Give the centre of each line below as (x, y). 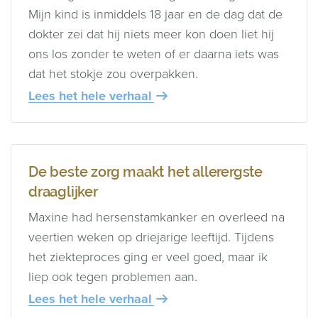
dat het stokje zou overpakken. (113, 73)
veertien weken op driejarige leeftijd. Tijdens (151, 237)
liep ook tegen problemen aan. (113, 276)
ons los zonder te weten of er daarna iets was (154, 54)
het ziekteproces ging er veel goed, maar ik (148, 257)
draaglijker (63, 191)
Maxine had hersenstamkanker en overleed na (157, 217)
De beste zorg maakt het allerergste (146, 171)
